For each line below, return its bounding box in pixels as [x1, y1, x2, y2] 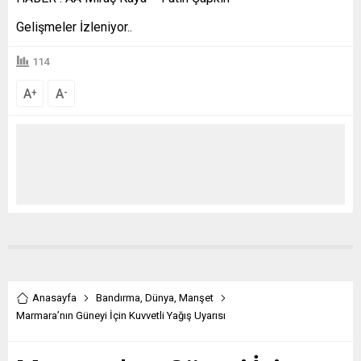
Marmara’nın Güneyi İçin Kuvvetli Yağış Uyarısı [16, 309, 226, 322]
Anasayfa [32, 292, 77, 305]
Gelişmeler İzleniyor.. [16, 19, 132, 35]
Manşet [179, 292, 214, 305]
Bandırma [96, 292, 140, 305]
